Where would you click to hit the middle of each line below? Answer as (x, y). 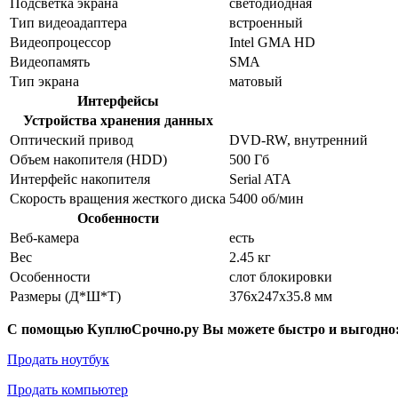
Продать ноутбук (58, 359)
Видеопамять (50, 61)
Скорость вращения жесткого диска (118, 198)
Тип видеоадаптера (68, 22)
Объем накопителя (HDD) (88, 159)
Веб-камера (44, 237)
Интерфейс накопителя (80, 179)
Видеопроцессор (60, 42)
